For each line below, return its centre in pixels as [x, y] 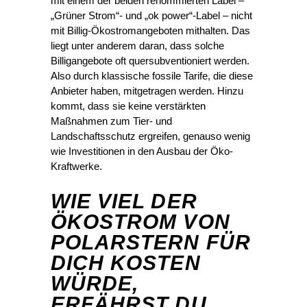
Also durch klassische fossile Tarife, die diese [152, 76]
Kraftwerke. [76, 167]
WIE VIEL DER [124, 201]
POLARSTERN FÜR [151, 243]
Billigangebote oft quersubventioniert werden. [150, 61]
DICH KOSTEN [126, 263]
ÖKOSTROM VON [140, 222]
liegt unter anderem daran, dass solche [137, 46]
